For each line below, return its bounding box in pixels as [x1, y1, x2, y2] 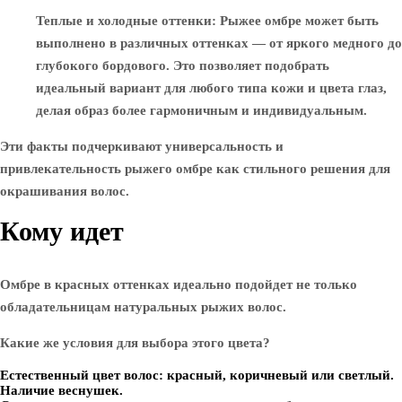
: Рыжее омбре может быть [212, 13, 379, 28]
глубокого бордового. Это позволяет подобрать [36, 58, 329, 73]
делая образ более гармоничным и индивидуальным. [36, 103, 367, 118]
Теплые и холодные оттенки [36, 13, 212, 28]
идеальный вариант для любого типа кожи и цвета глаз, [36, 81, 387, 95]
